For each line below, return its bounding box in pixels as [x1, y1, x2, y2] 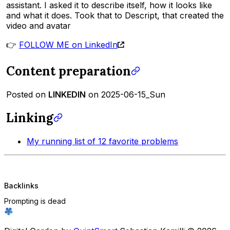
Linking [6, 110, 53, 126]
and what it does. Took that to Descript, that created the [6, 10, 224, 21]
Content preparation [6, 63, 131, 80]
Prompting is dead [4, 196, 66, 205]
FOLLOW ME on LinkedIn [19, 40, 118, 50]
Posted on [6, 89, 48, 100]
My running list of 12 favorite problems [27, 136, 178, 146]
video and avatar [6, 21, 71, 31]
